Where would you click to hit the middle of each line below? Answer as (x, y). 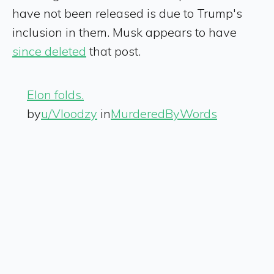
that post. (113, 51)
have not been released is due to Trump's (127, 13)
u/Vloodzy (69, 113)
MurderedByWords (164, 113)
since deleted (49, 51)
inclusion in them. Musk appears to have (124, 32)
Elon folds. (55, 94)
